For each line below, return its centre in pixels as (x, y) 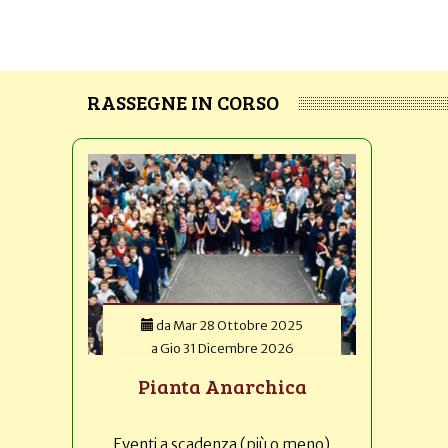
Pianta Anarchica (222, 386)
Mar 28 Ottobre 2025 (238, 326)
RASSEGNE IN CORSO (183, 102)
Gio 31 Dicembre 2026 (226, 349)
